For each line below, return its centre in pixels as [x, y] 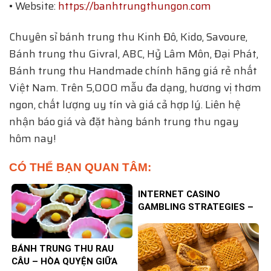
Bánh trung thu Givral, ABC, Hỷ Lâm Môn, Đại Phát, [134, 54]
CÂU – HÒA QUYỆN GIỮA [64, 262]
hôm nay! [33, 138]
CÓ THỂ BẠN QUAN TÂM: [80, 168]
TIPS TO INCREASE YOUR [193, 220]
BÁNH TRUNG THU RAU [63, 249]
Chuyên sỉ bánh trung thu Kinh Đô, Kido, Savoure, [128, 37]
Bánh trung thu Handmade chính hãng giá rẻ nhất [133, 70]
